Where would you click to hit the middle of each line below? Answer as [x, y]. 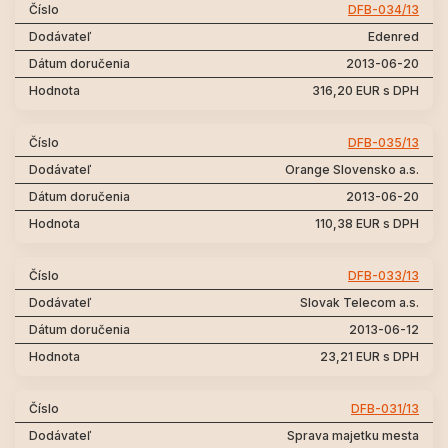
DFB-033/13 [383, 275]
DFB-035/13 [383, 142]
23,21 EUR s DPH [369, 356]
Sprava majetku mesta [353, 435]
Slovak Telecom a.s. [359, 302]
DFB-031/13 [385, 408]
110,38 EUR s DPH [367, 223]
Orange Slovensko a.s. [352, 169]
